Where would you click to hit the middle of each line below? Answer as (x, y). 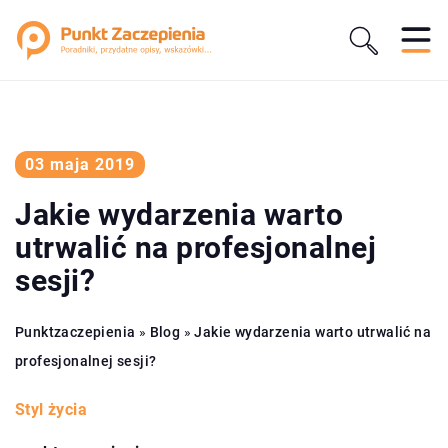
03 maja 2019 (80, 164)
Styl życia (51, 409)
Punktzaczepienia (75, 332)
